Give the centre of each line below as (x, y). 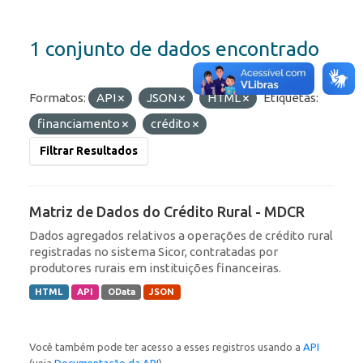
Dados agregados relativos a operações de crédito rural (181, 236)
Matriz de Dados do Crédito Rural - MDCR (167, 212)
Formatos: (58, 98)
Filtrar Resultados (89, 151)
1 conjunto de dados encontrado (174, 49)
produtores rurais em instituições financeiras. (155, 268)
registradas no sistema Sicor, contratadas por (154, 252)
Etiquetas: (291, 98)
